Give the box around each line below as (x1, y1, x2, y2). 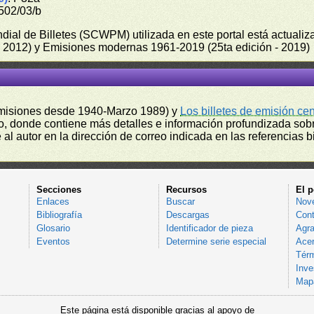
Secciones (36, 184, 81, 195)
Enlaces (36, 196, 69, 207)
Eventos (36, 236, 70, 247)
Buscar (165, 196, 195, 207)
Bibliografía (36, 210, 82, 220)
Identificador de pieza (165, 223, 253, 233)
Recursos (165, 184, 207, 195)
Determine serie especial (165, 236, 266, 247)
